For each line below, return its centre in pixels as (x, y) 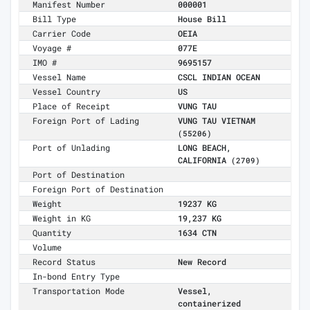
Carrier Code (62, 34)
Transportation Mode (79, 291)
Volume (47, 247)
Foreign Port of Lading (86, 121)
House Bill (202, 19)
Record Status (64, 262)
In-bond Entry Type (76, 276)
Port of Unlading (72, 148)
